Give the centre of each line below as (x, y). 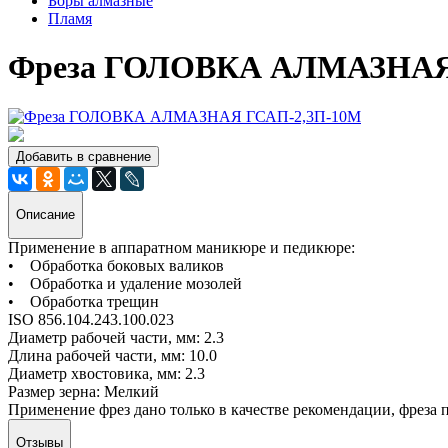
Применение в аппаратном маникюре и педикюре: (181, 247)
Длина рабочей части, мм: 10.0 (112, 355)
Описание (45, 215)
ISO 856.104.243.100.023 (91, 319)
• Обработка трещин (83, 301)
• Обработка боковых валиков (116, 265)
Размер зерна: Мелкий (83, 391)
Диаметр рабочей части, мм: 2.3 (116, 337)
